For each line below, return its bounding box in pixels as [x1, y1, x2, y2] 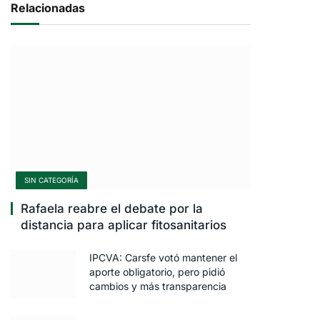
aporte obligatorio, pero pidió [89, 266, 225, 278]
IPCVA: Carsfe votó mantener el [89, 251, 237, 264]
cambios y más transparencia [89, 280, 226, 292]
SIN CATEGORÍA [24, 176, 79, 184]
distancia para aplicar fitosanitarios [21, 218, 226, 232]
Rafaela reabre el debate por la [21, 201, 203, 216]
